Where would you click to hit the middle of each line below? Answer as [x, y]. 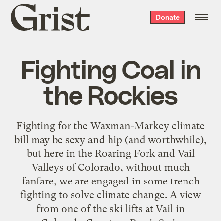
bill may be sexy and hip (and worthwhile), [110, 139]
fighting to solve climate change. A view [110, 195]
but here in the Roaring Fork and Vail [110, 153]
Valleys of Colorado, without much [110, 167]
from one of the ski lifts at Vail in [110, 208]
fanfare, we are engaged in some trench [110, 181]
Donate [167, 17]
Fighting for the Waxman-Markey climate [110, 126]
